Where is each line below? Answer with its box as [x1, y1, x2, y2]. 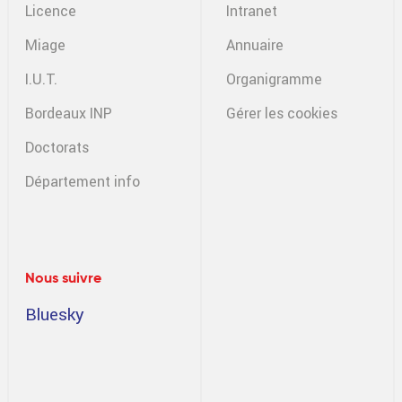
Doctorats [25, 138, 89, 156]
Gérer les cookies [226, 104, 337, 122]
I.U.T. [25, 70, 57, 88]
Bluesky [25, 303, 84, 325]
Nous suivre [25, 271, 101, 286]
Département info [25, 172, 140, 190]
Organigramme [226, 70, 322, 88]
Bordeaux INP [25, 104, 112, 122]
